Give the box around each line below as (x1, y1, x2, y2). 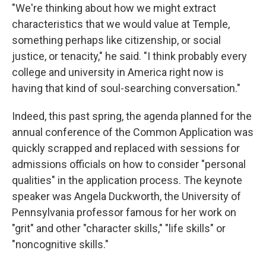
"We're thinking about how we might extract (12, 1, 216, 14)
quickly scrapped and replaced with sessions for (12, 141, 240, 154)
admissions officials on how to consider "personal (12, 157, 246, 170)
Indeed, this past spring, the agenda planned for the (12, 109, 252, 122)
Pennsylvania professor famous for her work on (12, 205, 236, 218)
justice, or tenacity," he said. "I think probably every (12, 49, 247, 62)
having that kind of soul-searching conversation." (12, 81, 240, 94)
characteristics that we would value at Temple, (12, 17, 230, 30)
